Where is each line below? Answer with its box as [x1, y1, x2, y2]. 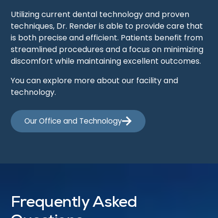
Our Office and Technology [24, 116, 123, 127]
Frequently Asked [11, 196, 137, 212]
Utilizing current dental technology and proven [11, 9, 190, 20]
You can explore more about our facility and [11, 75, 179, 87]
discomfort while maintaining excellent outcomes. [11, 55, 201, 67]
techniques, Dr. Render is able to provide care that [11, 20, 203, 32]
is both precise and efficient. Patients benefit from [11, 32, 203, 44]
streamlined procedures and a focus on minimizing [11, 44, 204, 55]
